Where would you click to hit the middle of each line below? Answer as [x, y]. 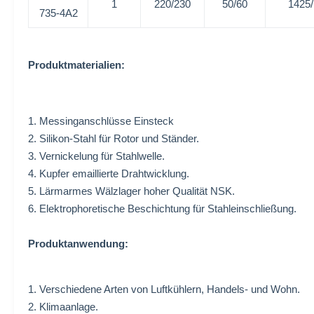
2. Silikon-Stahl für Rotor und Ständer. [114, 138]
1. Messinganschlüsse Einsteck [101, 121]
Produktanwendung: [78, 244]
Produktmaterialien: [76, 65]
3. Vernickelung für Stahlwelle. [96, 156]
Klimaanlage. [69, 307]
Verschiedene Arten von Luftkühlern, [123, 289]
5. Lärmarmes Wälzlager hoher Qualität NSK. [131, 191]
